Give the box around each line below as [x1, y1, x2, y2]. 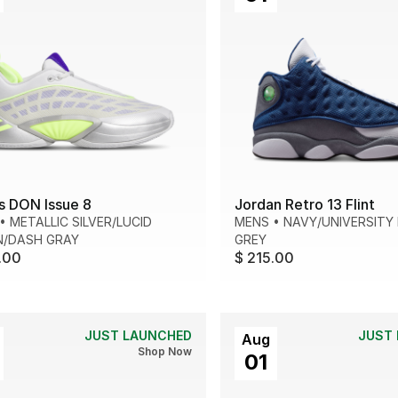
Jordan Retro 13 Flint [235, 195, 375, 213]
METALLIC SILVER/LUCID [10, 213, 152, 229]
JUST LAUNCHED [84, 327, 192, 343]
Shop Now [138, 344, 192, 358]
